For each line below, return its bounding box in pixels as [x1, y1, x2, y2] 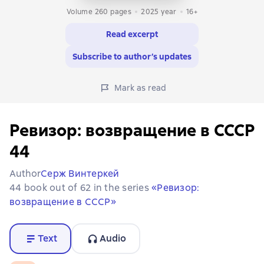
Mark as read [114, 82, 167, 93]
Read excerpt [106, 28, 158, 39]
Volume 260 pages [66, 6, 132, 16]
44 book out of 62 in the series [9, 181, 151, 194]
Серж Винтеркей [41, 167, 120, 180]
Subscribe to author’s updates [72, 51, 192, 62]
